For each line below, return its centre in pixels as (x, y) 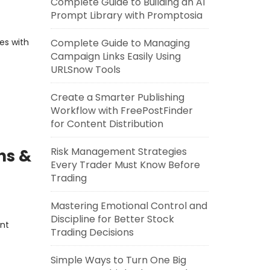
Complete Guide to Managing (120, 43)
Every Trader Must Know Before (125, 165)
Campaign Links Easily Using (115, 56)
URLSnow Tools (85, 70)
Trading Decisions (92, 232)
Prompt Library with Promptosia (126, 15)
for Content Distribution (107, 124)
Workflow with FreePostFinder (121, 111)
